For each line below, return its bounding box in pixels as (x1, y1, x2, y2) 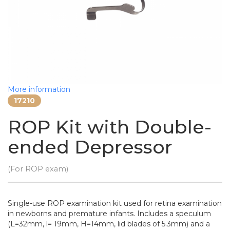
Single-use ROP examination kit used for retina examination (8, 199, 222, 208)
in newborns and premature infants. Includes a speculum (8, 209, 211, 218)
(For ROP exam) (8, 164, 68, 174)
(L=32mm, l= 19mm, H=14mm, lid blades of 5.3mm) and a (8, 219, 210, 228)
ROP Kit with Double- (8, 116, 212, 138)
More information (8, 85, 70, 94)
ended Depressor (8, 136, 172, 158)
